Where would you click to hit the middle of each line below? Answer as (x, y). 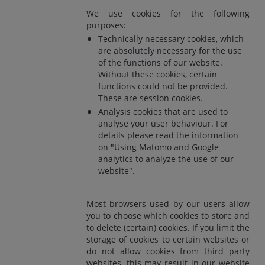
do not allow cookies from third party (168, 251)
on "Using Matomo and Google (159, 147)
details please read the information (168, 135)
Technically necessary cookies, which (171, 38)
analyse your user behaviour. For (163, 123)
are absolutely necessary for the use (170, 50)
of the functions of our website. (160, 62)
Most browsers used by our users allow (168, 203)
